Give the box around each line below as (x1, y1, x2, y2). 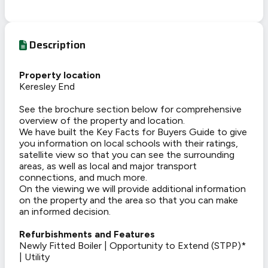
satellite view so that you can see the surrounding (19, 149, 234, 161)
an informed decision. (19, 206, 111, 218)
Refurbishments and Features (19, 229, 155, 240)
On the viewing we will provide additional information (19, 183, 246, 195)
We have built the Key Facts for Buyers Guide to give (19, 126, 247, 138)
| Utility (19, 251, 50, 263)
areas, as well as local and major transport (19, 160, 197, 172)
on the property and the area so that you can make (19, 194, 238, 206)
